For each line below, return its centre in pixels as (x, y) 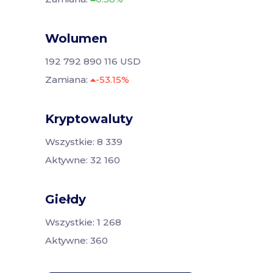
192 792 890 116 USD (93, 61)
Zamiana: (68, 79)
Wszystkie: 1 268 (83, 222)
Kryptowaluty (89, 119)
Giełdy (66, 199)
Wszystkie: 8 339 (84, 141)
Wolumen (76, 38)
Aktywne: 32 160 (83, 160)
